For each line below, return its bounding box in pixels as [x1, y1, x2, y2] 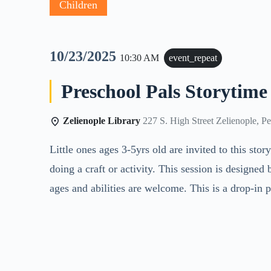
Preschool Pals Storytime [61, 80, 268, 102]
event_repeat [169, 53, 218, 64]
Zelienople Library [63, 116, 141, 126]
